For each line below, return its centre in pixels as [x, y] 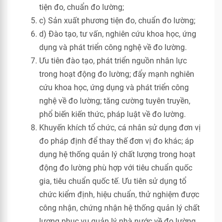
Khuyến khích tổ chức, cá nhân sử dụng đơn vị [120, 128]
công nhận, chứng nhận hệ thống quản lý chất [119, 208]
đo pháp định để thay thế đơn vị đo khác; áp [116, 141]
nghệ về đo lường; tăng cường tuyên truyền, [115, 101]
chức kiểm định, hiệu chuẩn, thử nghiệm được [119, 194]
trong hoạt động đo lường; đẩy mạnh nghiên [117, 74]
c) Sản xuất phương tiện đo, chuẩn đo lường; [117, 21]
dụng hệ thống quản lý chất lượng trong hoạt [117, 154]
